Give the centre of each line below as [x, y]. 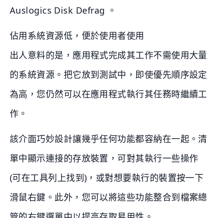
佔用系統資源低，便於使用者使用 [77, 36]
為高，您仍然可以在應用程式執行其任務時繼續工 [109, 94]
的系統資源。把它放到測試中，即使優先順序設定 [109, 75]
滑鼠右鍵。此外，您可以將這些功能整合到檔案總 [109, 197]
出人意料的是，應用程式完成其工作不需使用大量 [109, 55]
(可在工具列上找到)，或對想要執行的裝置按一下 [107, 178]
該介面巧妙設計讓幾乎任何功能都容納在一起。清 [109, 139]
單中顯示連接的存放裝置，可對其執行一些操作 [104, 158]
